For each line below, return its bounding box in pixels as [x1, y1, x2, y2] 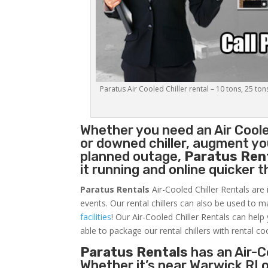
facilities [80, 211, 112, 223]
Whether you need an [80, 122, 215, 139]
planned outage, [80, 148, 185, 165]
